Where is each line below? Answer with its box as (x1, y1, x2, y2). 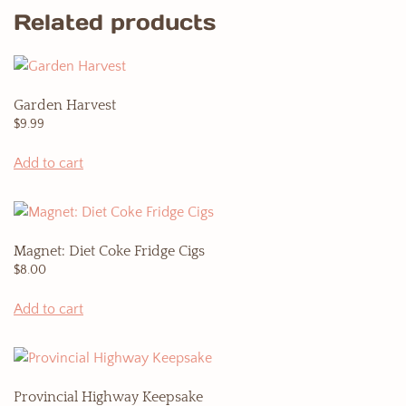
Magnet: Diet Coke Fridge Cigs (14, 243, 205, 259)
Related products (14, 8, 216, 36)
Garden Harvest (14, 97, 116, 113)
